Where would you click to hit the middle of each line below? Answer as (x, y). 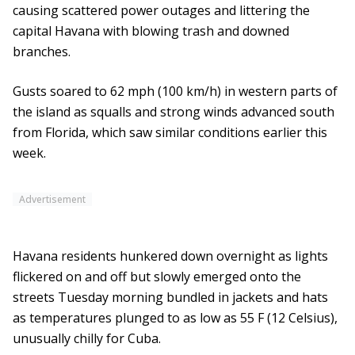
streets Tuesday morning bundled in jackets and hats (170, 298)
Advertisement (52, 200)
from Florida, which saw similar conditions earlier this (170, 133)
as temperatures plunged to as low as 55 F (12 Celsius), (175, 318)
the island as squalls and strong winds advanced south (174, 112)
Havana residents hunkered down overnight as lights (170, 256)
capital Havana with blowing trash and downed (151, 31)
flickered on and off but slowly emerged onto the (157, 277)
